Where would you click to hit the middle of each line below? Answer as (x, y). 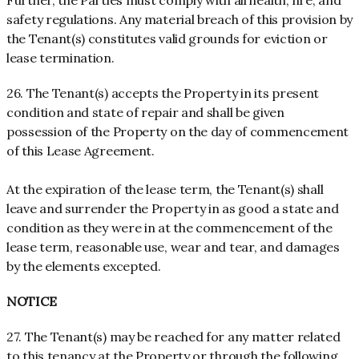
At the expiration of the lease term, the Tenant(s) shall (165, 190)
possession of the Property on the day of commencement (178, 132)
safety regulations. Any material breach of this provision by (180, 20)
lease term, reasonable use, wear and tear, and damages (173, 247)
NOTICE (32, 302)
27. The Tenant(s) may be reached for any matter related (173, 337)
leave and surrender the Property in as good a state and (173, 209)
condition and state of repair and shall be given (145, 113)
